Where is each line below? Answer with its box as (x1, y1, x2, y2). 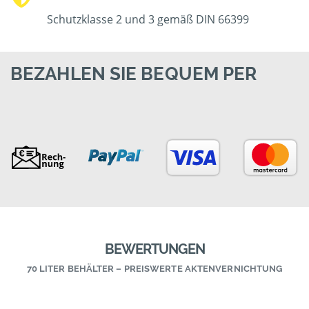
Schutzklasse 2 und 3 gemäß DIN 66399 (47, 12, 250, 28)
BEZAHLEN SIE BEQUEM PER (10, 63, 257, 85)
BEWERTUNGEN (104, 241, 205, 258)
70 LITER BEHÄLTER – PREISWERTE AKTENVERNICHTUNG (26, 263, 283, 275)
